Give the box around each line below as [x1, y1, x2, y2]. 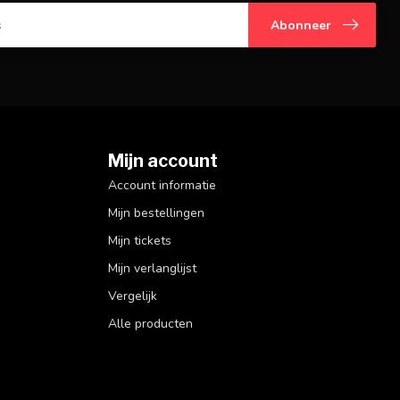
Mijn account [108, 150, 218, 172]
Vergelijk [108, 287, 157, 305]
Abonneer [271, 16, 331, 34]
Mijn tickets [108, 232, 171, 250]
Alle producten [108, 315, 193, 333]
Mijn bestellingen [108, 204, 204, 222]
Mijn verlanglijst [108, 260, 196, 278]
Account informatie [108, 177, 216, 195]
